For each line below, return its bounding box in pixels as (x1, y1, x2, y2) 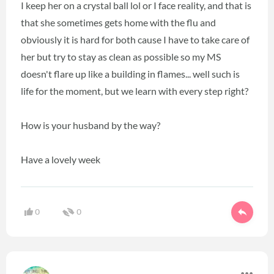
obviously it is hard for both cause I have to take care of (21, 34, 250, 46)
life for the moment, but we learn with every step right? (21, 85, 248, 97)
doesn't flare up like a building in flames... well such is (21, 68, 240, 80)
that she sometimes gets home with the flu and (21, 17, 216, 29)
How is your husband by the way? (21, 119, 160, 131)
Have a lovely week (21, 154, 100, 166)
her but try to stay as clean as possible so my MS (21, 51, 221, 63)
